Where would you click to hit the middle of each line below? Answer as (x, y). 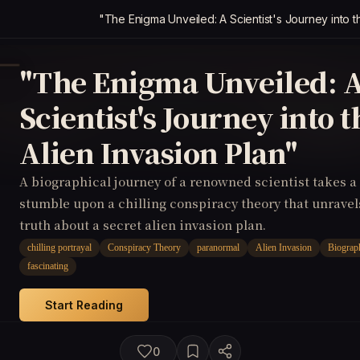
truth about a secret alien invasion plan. (143, 225)
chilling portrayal (59, 247)
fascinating (48, 266)
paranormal (218, 247)
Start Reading (84, 305)
